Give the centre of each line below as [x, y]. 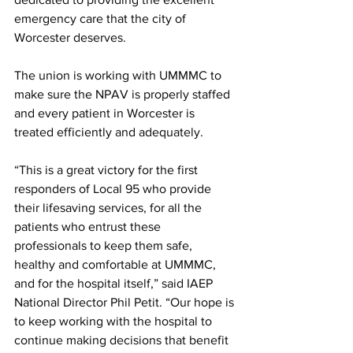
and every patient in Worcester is [106, 113]
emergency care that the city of [102, 19]
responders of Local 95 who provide [114, 189]
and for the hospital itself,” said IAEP [115, 283]
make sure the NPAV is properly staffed [124, 94]
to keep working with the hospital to [115, 321]
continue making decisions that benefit [123, 340]
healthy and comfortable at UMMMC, [117, 264]
